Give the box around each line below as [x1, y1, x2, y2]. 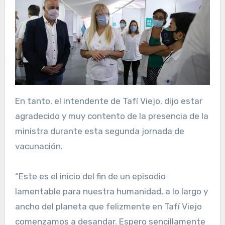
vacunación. [15, 141, 63, 151]
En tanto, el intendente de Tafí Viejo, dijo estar [15, 95, 202, 106]
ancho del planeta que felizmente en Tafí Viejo [15, 201, 202, 211]
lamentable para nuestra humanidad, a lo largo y [15, 186, 208, 196]
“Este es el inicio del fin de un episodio [15, 171, 166, 181]
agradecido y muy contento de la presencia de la [15, 110, 208, 121]
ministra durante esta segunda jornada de [15, 126, 184, 136]
